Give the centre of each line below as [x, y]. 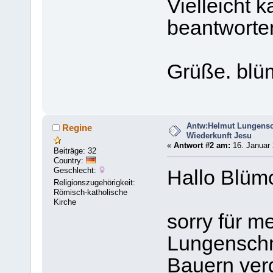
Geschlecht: [76, 171]
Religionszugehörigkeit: [95, 183]
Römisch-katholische [91, 193]
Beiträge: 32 [75, 151]
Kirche [65, 202]
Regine [77, 127]
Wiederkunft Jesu [219, 135]
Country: [70, 161]
